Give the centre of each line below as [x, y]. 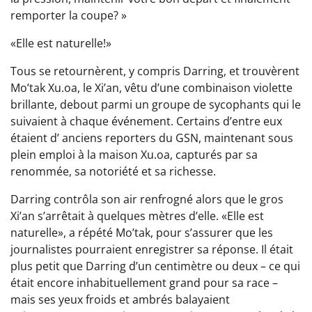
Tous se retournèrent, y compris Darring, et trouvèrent [155, 71]
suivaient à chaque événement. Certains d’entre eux [146, 122]
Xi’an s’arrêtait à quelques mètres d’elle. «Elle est [137, 216]
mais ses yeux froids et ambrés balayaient [120, 300]
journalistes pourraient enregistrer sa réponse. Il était [152, 250]
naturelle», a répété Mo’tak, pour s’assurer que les [142, 233]
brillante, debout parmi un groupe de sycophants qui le [156, 105]
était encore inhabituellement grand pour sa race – [144, 283]
